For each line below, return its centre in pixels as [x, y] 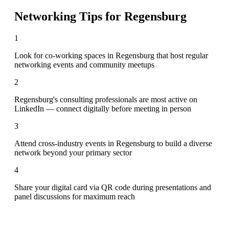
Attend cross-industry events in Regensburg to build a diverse [113, 143]
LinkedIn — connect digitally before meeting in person [103, 108]
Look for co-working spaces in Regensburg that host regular [111, 55]
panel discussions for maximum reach [75, 196]
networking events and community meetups [84, 64]
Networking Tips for [69, 16]
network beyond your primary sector [73, 152]
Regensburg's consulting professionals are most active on [106, 99]
